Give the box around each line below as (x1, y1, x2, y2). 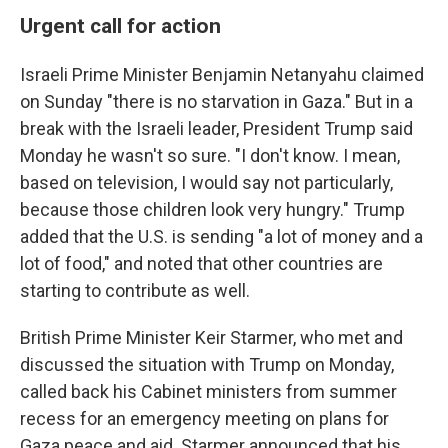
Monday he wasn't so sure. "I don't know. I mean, (20, 145, 400, 166)
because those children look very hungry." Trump (20, 199, 405, 220)
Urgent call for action (20, 13, 221, 38)
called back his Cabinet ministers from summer (20, 381, 397, 402)
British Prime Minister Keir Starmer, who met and (20, 327, 403, 348)
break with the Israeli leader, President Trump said (20, 118, 413, 139)
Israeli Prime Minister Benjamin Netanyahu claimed (20, 64, 424, 85)
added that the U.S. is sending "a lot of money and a (20, 226, 423, 247)
